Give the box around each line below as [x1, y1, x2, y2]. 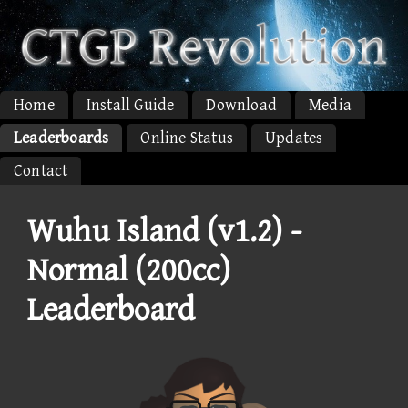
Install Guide [86, 95, 175, 115]
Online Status [140, 127, 234, 148]
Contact [14, 160, 68, 180]
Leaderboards [14, 127, 109, 148]
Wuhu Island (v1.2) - [27, 212, 301, 250]
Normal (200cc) [27, 251, 230, 290]
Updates [265, 127, 323, 148]
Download [206, 95, 278, 115]
